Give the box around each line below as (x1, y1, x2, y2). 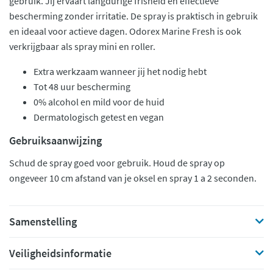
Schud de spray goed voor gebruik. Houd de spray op (9, 156, 225, 169)
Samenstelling (9, 214, 77, 229)
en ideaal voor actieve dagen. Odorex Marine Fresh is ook (9, 24, 241, 37)
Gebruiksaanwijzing (9, 133, 102, 147)
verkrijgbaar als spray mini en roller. (9, 40, 155, 52)
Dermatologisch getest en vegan (34, 110, 164, 123)
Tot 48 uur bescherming (34, 80, 130, 93)
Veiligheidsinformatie (9, 246, 112, 260)
